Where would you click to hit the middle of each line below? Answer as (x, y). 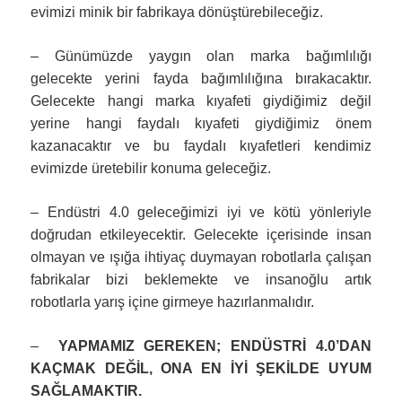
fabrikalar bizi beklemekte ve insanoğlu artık (201, 279)
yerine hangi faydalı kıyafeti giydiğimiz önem (201, 123)
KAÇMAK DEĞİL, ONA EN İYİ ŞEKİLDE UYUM (201, 368)
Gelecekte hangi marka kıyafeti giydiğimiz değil (201, 100)
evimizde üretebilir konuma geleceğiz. (151, 168)
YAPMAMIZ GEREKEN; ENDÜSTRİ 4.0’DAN (214, 345)
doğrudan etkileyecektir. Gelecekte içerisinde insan (201, 234)
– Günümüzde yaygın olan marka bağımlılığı (201, 56)
